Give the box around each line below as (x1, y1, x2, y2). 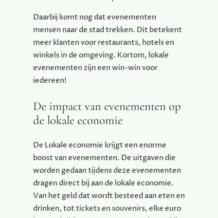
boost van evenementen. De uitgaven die (33, 153, 176, 163)
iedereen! (33, 75, 67, 86)
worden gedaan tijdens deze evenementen (33, 165, 181, 176)
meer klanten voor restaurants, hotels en (33, 37, 174, 48)
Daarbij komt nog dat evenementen (33, 12, 156, 22)
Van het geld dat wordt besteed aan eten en (33, 191, 185, 201)
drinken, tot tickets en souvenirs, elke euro (33, 203, 181, 214)
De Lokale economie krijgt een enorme (33, 140, 166, 151)
